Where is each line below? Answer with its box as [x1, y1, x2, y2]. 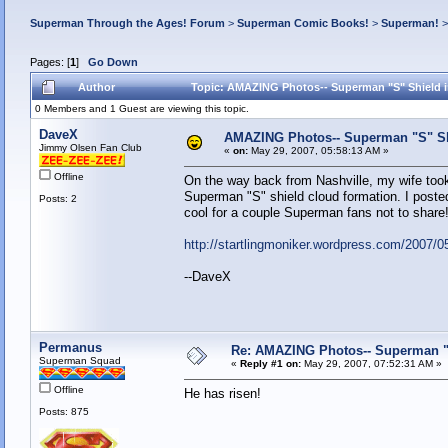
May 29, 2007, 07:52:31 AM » [300, 358, 442, 370]
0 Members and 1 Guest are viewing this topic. [34, 103, 249, 115]
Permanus [38, 340, 102, 356]
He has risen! [183, 386, 261, 402]
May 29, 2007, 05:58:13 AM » [247, 145, 389, 157]
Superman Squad [38, 355, 121, 367]
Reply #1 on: [239, 358, 301, 370]
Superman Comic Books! [236, 16, 369, 29]
